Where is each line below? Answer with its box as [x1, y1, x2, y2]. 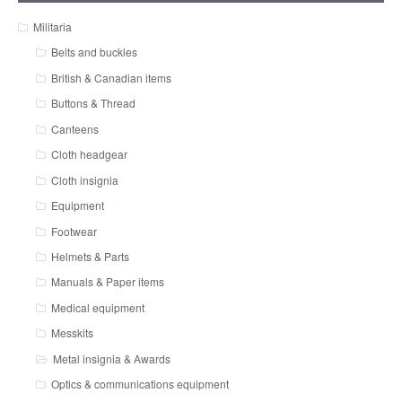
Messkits [50, 325, 93, 341]
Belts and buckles [50, 44, 137, 60]
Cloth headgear [50, 146, 127, 162]
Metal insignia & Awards [52, 350, 170, 366]
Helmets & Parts [50, 248, 129, 264]
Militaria [33, 19, 73, 35]
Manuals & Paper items [50, 274, 164, 290]
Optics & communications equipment [50, 376, 229, 392]
